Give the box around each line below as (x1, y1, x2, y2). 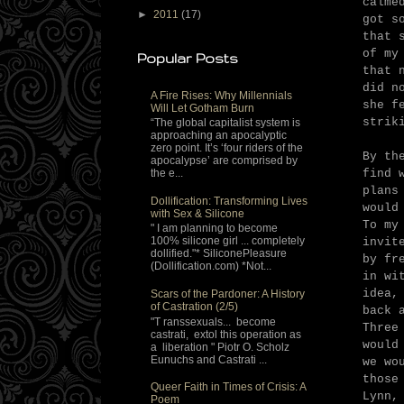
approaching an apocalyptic (151, 129, 287, 142)
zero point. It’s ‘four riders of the (151, 142, 303, 155)
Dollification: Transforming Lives (151, 194, 308, 207)
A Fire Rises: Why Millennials (151, 88, 292, 102)
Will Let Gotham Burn (151, 101, 254, 115)
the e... (151, 167, 183, 180)
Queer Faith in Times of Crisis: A (151, 381, 306, 394)
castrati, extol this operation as (151, 327, 301, 341)
